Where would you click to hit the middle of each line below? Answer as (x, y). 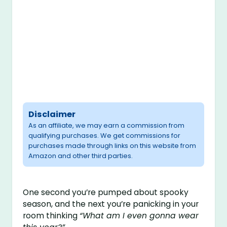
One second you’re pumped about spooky (106, 193)
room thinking (51, 216)
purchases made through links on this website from (112, 146)
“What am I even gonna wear (139, 216)
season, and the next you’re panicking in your (111, 204)
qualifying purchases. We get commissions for (105, 136)
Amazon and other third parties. (81, 156)
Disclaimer (52, 115)
